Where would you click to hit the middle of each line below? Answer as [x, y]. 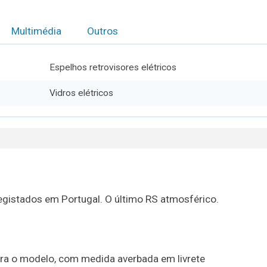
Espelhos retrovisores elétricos [113, 67]
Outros [102, 31]
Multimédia [36, 31]
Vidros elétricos [81, 93]
